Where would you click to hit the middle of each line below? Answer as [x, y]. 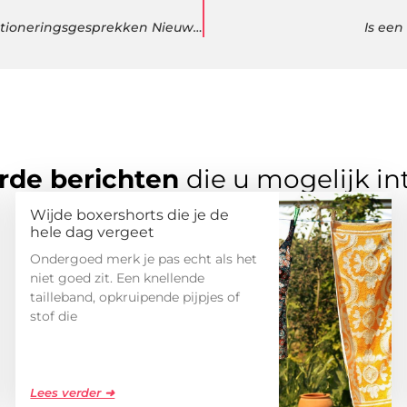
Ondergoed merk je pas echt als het [144, 259]
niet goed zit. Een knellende [118, 278]
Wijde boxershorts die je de [130, 215]
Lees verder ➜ [73, 393]
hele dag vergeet [93, 233]
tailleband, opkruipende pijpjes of [135, 298]
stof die [54, 317]
